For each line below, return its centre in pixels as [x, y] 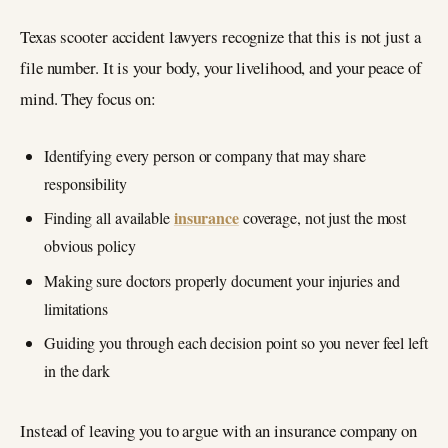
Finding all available [109, 218]
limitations [76, 308]
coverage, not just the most [322, 218]
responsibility [85, 183]
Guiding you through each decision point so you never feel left [236, 343]
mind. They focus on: [88, 99]
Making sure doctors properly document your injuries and [222, 280]
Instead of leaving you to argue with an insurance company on [218, 430]
